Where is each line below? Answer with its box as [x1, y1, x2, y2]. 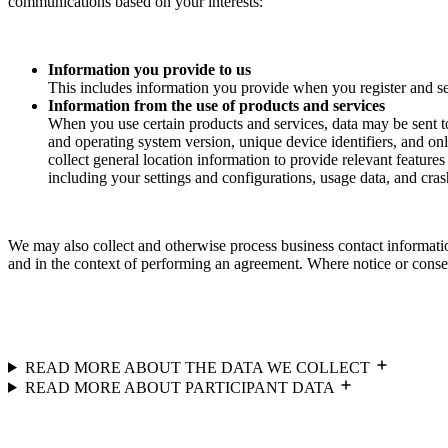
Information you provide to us [48, 60, 251, 78]
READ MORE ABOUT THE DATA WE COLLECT [24, 358, 374, 376]
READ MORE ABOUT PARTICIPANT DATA [24, 378, 338, 396]
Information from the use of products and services [48, 96, 385, 114]
